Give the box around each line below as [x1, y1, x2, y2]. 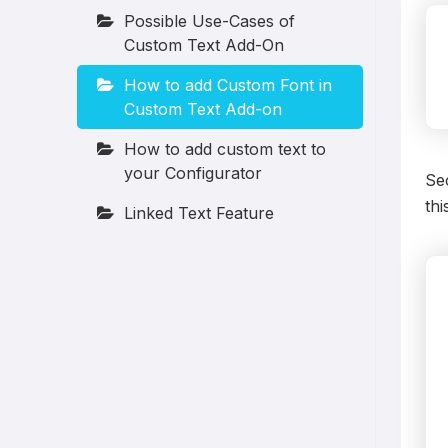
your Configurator [124, 163, 263, 183]
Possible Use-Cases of [124, 11, 296, 31]
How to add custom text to [124, 139, 327, 159]
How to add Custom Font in [124, 75, 333, 95]
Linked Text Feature [124, 203, 275, 223]
